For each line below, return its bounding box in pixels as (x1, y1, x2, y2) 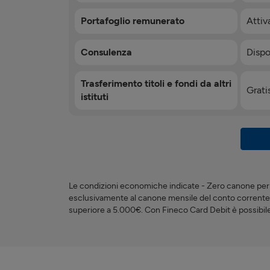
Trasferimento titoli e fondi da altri (81, 77, 231, 89)
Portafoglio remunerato (81, 14, 184, 27)
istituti (81, 90, 108, 102)
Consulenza (81, 46, 132, 58)
